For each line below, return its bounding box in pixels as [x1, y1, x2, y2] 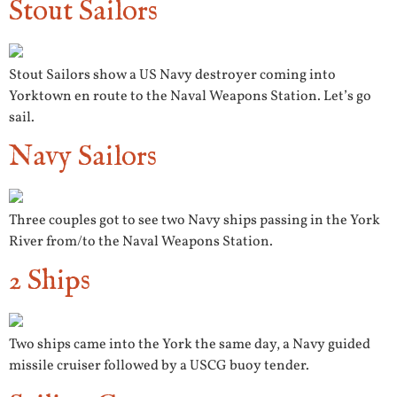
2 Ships [9, 263, 90, 300]
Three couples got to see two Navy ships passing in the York [9, 211, 380, 231]
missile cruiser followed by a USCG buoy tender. [9, 356, 309, 377]
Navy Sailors [9, 139, 157, 176]
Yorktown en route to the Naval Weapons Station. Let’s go [9, 86, 371, 106]
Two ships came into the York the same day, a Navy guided [9, 335, 370, 355]
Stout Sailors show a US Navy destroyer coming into [9, 65, 336, 85]
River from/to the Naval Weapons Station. [9, 232, 273, 253]
